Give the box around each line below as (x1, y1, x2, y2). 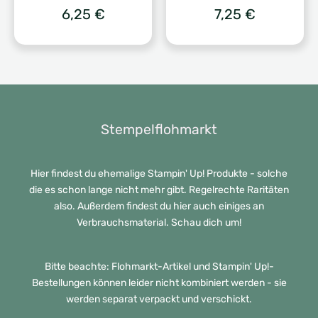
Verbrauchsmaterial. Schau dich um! (77, 216, 241, 229)
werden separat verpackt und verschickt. (66, 293, 252, 305)
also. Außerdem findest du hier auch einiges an (54, 199, 264, 212)
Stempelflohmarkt (101, 121, 217, 138)
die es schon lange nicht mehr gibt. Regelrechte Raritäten (29, 183, 289, 196)
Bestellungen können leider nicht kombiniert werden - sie (31, 277, 287, 289)
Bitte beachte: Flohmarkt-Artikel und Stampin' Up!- (44, 261, 274, 273)
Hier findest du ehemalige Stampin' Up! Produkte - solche (31, 167, 287, 180)
